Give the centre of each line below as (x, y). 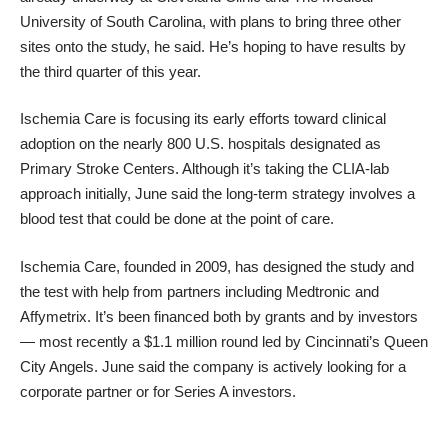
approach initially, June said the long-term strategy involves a (217, 194)
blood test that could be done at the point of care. (177, 219)
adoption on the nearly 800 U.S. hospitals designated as (200, 144)
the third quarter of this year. (110, 71)
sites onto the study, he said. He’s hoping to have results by (213, 46)
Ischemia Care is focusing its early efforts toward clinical (203, 119)
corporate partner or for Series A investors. (158, 391)
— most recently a (82, 341)
